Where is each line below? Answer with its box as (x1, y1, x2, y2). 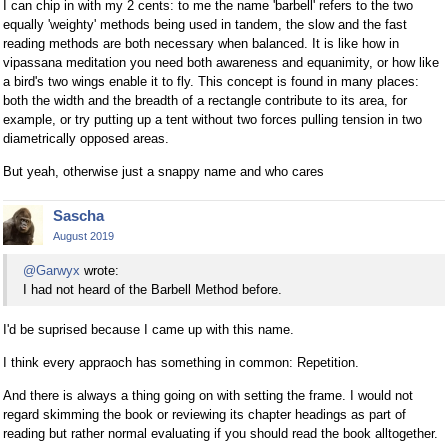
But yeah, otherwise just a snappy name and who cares (3, 163, 324, 179)
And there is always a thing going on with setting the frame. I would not (3, 388, 413, 404)
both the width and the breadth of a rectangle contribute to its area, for (3, 92, 407, 108)
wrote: (80, 263, 119, 279)
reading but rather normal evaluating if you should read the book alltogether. (3, 426, 438, 442)
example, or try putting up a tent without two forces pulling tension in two (3, 111, 422, 127)
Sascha (53, 206, 104, 224)
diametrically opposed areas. (3, 130, 169, 146)
